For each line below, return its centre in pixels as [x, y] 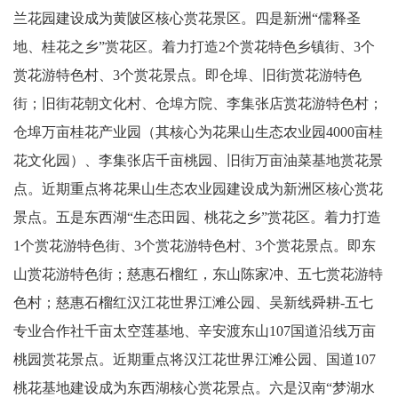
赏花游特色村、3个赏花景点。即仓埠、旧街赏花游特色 [187, 75]
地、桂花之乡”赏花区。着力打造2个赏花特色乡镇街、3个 [194, 47]
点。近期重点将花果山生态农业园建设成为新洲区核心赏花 [198, 189]
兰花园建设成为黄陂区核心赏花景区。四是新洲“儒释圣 [187, 18]
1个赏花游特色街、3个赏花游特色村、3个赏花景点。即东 [195, 246]
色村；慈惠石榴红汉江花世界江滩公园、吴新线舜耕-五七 [193, 302]
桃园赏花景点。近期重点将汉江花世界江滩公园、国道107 [195, 359]
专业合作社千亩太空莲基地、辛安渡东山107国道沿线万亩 [195, 331]
